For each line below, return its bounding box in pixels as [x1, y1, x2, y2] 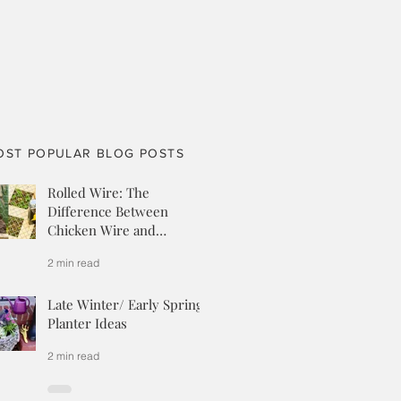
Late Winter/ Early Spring [47, 295, 203, 313]
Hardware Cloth [47, 240, 144, 258]
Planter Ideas [47, 314, 127, 332]
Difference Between [47, 202, 168, 220]
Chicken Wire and [47, 221, 156, 239]
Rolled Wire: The [47, 183, 149, 201]
